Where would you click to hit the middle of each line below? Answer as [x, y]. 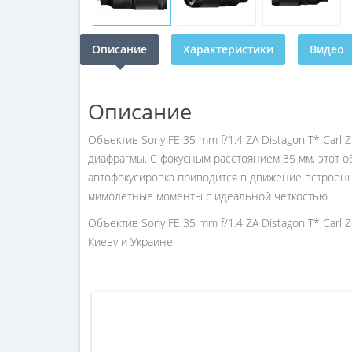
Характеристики [228, 49]
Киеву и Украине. [132, 242]
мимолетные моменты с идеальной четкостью [208, 196]
